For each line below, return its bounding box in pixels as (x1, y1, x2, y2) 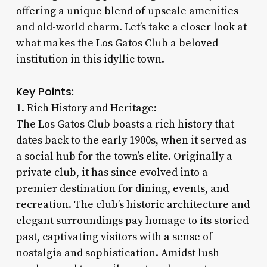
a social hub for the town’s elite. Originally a (15, 149, 232, 163)
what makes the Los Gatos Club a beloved (15, 36, 218, 50)
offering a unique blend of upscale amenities (15, 4, 238, 18)
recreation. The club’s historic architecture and (15, 197, 250, 212)
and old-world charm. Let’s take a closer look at (15, 20, 247, 34)
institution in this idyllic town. (15, 52, 164, 66)
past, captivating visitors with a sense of (15, 229, 213, 244)
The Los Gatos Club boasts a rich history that (15, 117, 234, 131)
